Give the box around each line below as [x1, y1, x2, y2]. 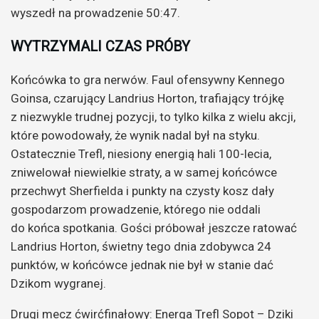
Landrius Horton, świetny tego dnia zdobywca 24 [11, 239, 271, 253]
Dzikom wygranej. [11, 276, 109, 291]
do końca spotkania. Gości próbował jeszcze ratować [11, 220, 297, 235]
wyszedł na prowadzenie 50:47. [11, 5, 183, 20]
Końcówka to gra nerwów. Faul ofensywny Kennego [11, 72, 285, 87]
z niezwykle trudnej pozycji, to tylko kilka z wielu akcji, [11, 109, 296, 124]
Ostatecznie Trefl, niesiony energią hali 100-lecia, [11, 146, 271, 161]
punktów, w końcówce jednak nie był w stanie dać [11, 257, 273, 272]
